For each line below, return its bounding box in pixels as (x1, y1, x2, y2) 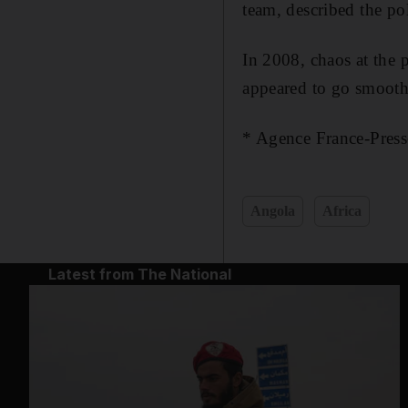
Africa (322, 203, 362, 219)
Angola (250, 203, 296, 219)
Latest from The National (47, 265, 231, 283)
